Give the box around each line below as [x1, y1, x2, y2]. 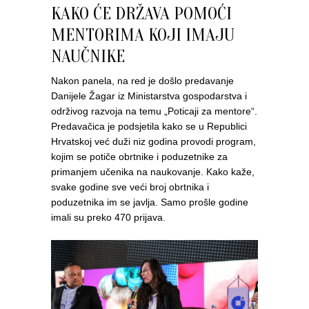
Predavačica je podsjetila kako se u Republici [51, 121, 247, 132]
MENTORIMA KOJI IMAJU [51, 25, 235, 46]
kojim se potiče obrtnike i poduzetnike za [51, 151, 228, 163]
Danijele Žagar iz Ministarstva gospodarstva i [51, 90, 247, 102]
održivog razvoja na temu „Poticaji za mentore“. [51, 106, 257, 117]
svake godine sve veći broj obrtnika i [51, 181, 209, 193]
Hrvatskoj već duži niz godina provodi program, [51, 136, 256, 148]
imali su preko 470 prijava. [51, 212, 166, 223]
